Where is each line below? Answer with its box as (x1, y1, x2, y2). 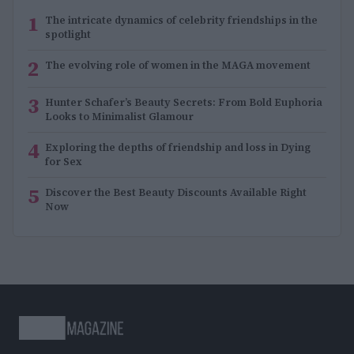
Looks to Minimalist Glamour (45, 109, 194, 123)
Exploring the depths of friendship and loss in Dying (45, 140, 311, 154)
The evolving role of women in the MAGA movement (45, 58, 311, 72)
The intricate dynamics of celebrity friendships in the (45, 13, 318, 27)
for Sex (45, 154, 82, 168)
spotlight (45, 27, 91, 41)
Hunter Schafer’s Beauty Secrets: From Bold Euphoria (45, 95, 322, 109)
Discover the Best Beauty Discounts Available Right (45, 185, 307, 199)
